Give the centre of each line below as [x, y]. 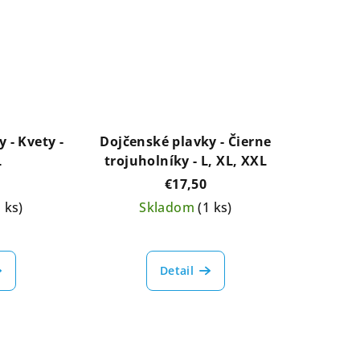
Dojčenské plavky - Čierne [186, 141]
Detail [177, 270]
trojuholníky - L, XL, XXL [185, 160]
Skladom [169, 207]
